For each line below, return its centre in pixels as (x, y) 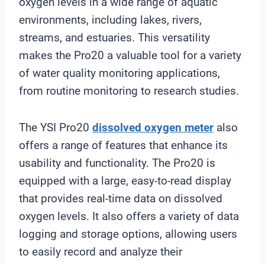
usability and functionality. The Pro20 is (117, 163)
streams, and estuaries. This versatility (114, 37)
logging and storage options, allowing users (128, 234)
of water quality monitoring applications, (119, 73)
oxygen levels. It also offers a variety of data (129, 216)
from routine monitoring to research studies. (129, 91)
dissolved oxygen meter (153, 127)
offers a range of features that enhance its (123, 145)
